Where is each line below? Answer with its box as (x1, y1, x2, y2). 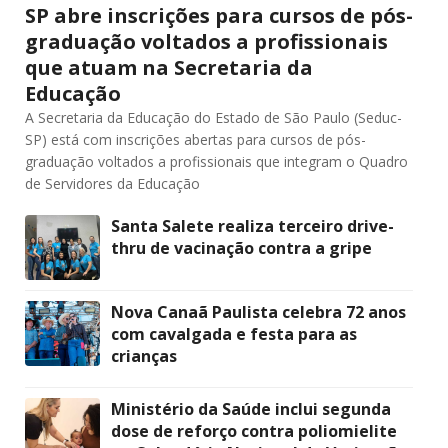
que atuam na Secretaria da (25, 53, 313, 81)
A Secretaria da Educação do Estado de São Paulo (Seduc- (25, 107, 402, 127)
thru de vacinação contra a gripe (111, 236, 372, 259)
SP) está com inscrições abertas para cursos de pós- (25, 129, 366, 149)
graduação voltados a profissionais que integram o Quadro (25, 151, 408, 171)
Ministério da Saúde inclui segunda (111, 397, 391, 420)
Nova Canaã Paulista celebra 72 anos (111, 300, 406, 323)
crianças (111, 344, 177, 367)
